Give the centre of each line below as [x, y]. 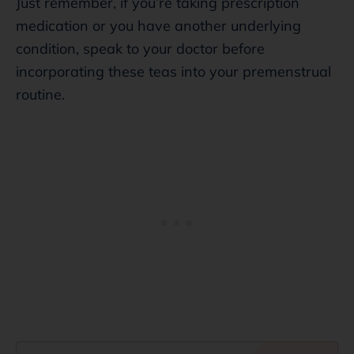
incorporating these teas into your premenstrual [173, 71]
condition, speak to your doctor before [140, 48]
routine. [40, 94]
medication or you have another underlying [158, 25]
